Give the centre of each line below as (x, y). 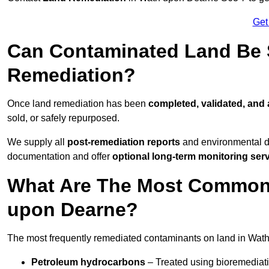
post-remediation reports (124, 142)
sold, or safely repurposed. (63, 118)
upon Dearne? (73, 210)
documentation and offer (60, 157)
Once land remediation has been (78, 104)
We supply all (37, 142)
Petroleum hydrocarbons (88, 262)
